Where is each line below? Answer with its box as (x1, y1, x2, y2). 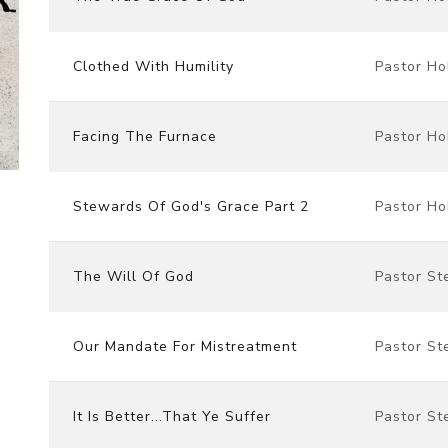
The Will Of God (73, 266, 194, 286)
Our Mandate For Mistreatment (73, 336, 297, 356)
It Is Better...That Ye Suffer (73, 406, 271, 426)
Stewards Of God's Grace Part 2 (73, 196, 309, 216)
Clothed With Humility (73, 56, 234, 76)
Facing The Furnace (73, 126, 217, 146)
